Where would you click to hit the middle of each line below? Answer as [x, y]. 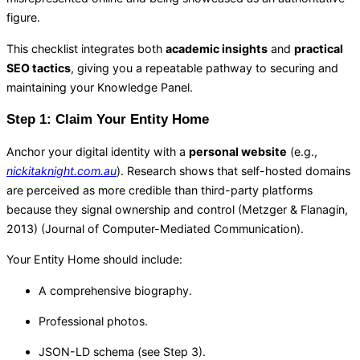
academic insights [217, 48]
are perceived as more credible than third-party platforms [160, 190]
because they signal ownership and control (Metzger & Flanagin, [177, 210]
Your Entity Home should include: [94, 260]
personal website [238, 152]
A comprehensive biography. [115, 290]
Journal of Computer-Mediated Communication [171, 229]
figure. [23, 18]
